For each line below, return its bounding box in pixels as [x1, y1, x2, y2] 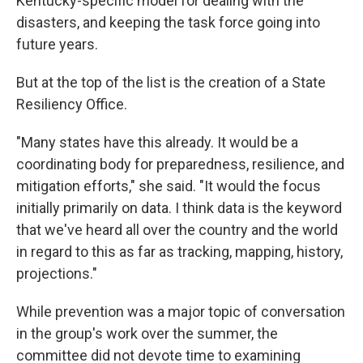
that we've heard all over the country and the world [16, 221, 338, 238]
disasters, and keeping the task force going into [16, 14, 320, 31]
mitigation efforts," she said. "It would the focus [16, 177, 321, 194]
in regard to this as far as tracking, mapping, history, [16, 243, 343, 260]
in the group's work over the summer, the [16, 325, 278, 342]
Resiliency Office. [16, 96, 127, 113]
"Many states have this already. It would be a [16, 134, 298, 151]
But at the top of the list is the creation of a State [16, 74, 326, 91]
